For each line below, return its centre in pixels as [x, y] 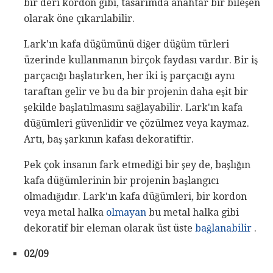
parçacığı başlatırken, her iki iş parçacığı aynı [129, 76]
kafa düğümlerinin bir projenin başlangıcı [121, 181]
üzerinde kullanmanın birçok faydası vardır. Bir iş [141, 60]
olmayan [126, 213]
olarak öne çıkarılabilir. [79, 19]
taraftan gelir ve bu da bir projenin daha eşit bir [136, 92]
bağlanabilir [223, 229]
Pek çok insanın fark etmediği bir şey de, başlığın [137, 165]
